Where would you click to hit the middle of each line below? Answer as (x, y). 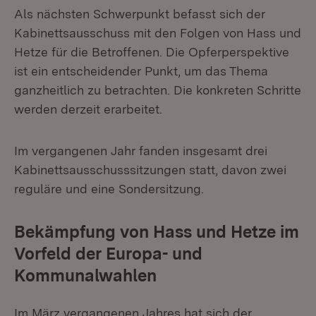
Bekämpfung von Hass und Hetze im (157, 232)
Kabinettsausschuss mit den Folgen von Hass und (158, 33)
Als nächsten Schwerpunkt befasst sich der (140, 14)
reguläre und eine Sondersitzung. (109, 189)
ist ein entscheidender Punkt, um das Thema (141, 71)
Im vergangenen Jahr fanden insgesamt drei (141, 151)
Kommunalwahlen (85, 275)
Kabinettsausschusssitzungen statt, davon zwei (150, 170)
